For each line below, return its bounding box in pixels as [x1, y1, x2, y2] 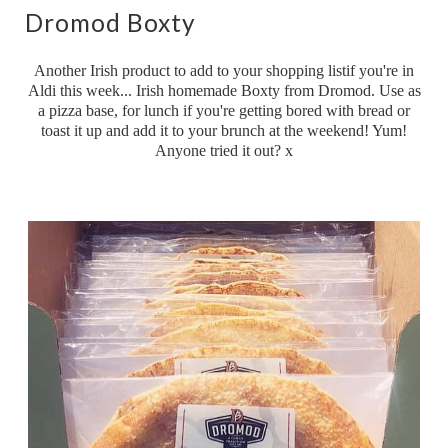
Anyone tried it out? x [155, 142, 293, 160]
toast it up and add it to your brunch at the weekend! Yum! [41, 122, 407, 140]
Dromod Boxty [25, 8, 196, 38]
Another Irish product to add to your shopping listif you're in [34, 62, 414, 80]
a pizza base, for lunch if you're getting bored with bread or [38, 102, 410, 120]
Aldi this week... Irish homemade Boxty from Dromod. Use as [27, 82, 421, 100]
